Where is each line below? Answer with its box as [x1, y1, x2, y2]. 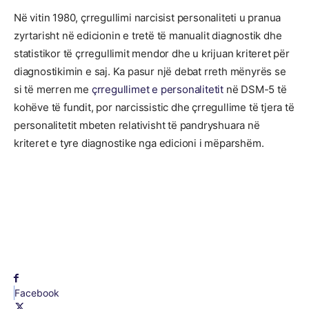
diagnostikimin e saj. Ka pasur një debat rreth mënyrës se [14, 65, 286, 78]
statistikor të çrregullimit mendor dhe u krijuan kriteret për [14, 47, 290, 60]
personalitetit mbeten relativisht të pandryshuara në [14, 119, 260, 132]
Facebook [14, 287, 59, 299]
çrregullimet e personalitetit [91, 83, 224, 96]
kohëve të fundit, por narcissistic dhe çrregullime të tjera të [14, 101, 295, 114]
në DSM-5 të [223, 83, 287, 96]
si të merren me [14, 83, 92, 96]
